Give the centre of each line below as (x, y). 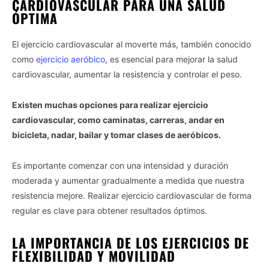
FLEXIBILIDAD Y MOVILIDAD (94, 255)
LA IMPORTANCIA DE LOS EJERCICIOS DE (131, 242)
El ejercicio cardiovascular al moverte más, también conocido (131, 44)
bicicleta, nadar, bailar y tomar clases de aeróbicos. (116, 134)
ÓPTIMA (35, 18)
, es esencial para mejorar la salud (171, 59)
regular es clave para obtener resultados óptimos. (110, 210)
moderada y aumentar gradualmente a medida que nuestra (128, 180)
